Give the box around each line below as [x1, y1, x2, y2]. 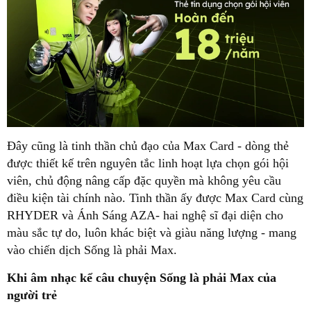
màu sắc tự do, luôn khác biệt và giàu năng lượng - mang [7, 225, 296, 239]
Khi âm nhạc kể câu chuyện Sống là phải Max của [7, 270, 276, 285]
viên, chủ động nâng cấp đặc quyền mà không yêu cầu [7, 173, 281, 187]
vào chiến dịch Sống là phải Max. [7, 242, 177, 257]
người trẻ [7, 287, 57, 302]
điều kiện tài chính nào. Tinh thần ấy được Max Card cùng [7, 190, 303, 205]
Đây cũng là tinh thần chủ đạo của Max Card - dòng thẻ [7, 138, 289, 153]
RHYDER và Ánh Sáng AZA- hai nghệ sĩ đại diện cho [7, 208, 283, 222]
